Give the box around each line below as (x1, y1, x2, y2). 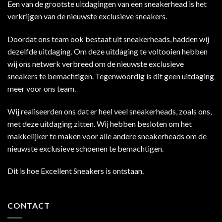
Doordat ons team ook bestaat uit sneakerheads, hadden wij (7, 34, 209, 44)
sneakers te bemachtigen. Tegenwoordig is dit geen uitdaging (7, 71, 214, 81)
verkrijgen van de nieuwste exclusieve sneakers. (7, 11, 167, 21)
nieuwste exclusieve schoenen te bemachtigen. (7, 143, 164, 153)
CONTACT (7, 201, 50, 211)
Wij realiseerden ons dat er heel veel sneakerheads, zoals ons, (7, 106, 212, 116)
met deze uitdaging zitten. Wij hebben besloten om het (7, 118, 192, 128)
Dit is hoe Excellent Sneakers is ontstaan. (7, 166, 144, 176)
